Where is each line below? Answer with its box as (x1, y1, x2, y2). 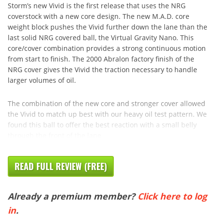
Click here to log (138, 190, 207, 202)
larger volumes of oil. (8, 75, 76, 85)
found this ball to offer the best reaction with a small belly (8, 120, 197, 129)
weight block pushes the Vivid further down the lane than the (8, 22, 207, 31)
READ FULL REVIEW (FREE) (15, 159, 107, 172)
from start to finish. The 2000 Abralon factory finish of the (8, 54, 194, 63)
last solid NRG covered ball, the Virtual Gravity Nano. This (8, 32, 194, 42)
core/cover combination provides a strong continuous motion (8, 43, 206, 53)
